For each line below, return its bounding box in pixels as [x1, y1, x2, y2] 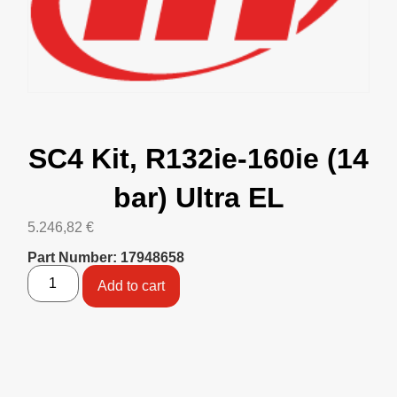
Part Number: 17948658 [27, 250, 184, 266]
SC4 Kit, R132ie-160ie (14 [28, 142, 369, 175]
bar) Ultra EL [113, 181, 284, 214]
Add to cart [97, 278, 165, 294]
